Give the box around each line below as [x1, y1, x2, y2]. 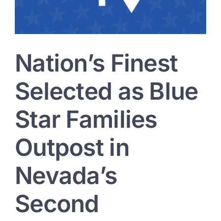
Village [175, 5, 196, 13]
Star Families [15, 105, 157, 134]
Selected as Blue [15, 76, 198, 106]
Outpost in [15, 133, 129, 162]
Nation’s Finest [15, 48, 178, 78]
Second [15, 189, 99, 219]
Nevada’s [15, 161, 117, 190]
